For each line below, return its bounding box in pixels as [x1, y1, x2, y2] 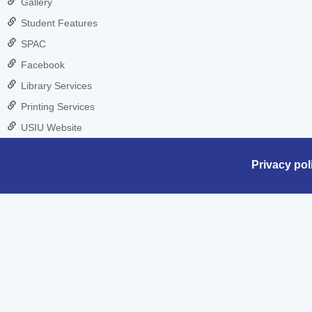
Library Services [21, 80, 92, 91]
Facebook [21, 59, 65, 70]
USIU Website [21, 122, 82, 133]
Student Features [21, 17, 97, 29]
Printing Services [21, 101, 95, 112]
